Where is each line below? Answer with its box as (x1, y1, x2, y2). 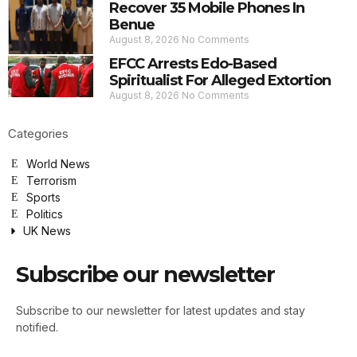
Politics (25, 207, 63, 222)
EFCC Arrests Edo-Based (109, 55, 277, 73)
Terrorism (25, 174, 76, 188)
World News (25, 157, 90, 171)
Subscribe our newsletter (16, 261, 274, 288)
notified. (16, 320, 58, 335)
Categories (8, 126, 69, 142)
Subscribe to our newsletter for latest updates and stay (16, 304, 305, 318)
